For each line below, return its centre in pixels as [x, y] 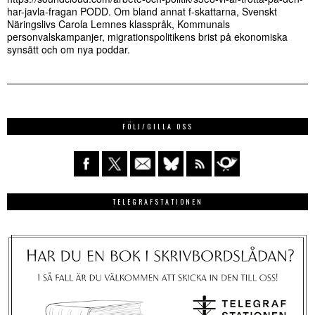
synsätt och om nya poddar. [69, 49]
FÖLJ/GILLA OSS [157, 126]
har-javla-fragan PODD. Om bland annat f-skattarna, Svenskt [142, 11]
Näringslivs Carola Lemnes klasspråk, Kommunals [118, 24]
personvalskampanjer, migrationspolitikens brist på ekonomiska [147, 36]
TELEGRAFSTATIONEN [157, 201]
